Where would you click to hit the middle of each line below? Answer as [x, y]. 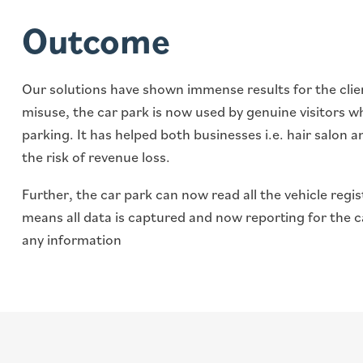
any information [72, 239]
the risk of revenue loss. [96, 156]
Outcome [96, 39]
